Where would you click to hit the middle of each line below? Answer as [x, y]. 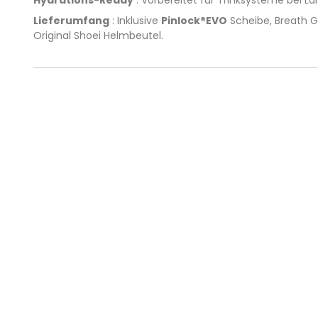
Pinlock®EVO [194, 20]
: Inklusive [135, 20]
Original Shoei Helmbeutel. [98, 35]
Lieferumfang [71, 20]
